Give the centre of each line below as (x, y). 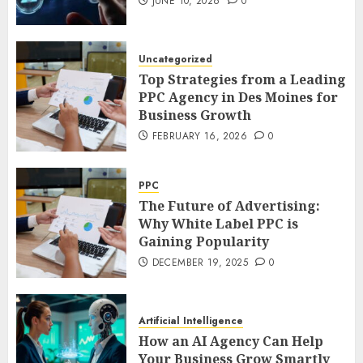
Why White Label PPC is (218, 223)
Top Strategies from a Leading (242, 79)
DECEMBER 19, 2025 (200, 262)
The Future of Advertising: (229, 205)
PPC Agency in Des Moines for (238, 97)
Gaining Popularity (204, 241)
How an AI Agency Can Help (231, 341)
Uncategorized (175, 59)
